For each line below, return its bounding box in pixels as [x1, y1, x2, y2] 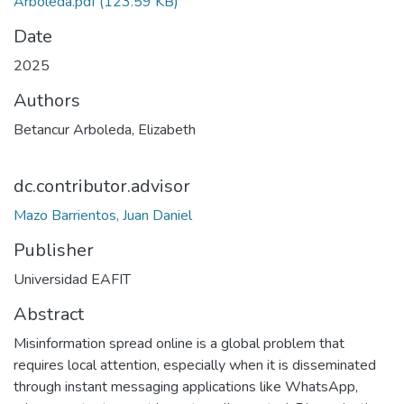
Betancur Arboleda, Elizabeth [14, 120, 196, 140]
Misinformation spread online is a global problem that [14, 334, 344, 353]
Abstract [14, 302, 84, 326]
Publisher [14, 238, 94, 262]
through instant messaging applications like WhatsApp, [14, 377, 358, 397]
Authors [14, 88, 80, 113]
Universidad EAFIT [14, 270, 131, 289]
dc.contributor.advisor [14, 174, 190, 198]
